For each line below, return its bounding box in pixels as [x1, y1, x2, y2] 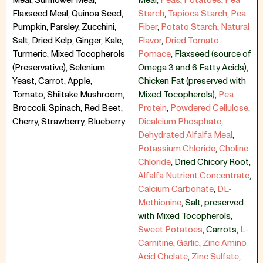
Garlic [177, 237, 199, 249]
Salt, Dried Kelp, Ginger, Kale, [12, 35, 123, 47]
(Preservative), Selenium [12, 62, 105, 74]
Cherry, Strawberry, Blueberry [12, 116, 125, 128]
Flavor [138, 35, 161, 47]
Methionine [138, 197, 181, 209]
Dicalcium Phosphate [138, 116, 221, 128]
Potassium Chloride [138, 143, 215, 155]
